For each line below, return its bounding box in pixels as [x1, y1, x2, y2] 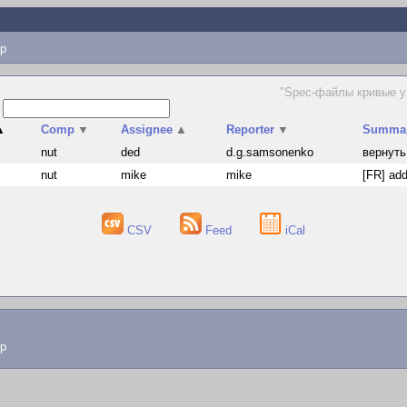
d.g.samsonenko [226, 145, 314, 159]
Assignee [121, 123, 174, 136]
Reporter [226, 123, 275, 136]
